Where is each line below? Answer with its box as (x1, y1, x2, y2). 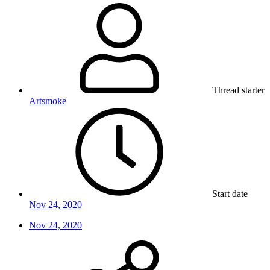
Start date (212, 189, 248, 199)
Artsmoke (29, 96, 66, 107)
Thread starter (212, 85, 265, 96)
